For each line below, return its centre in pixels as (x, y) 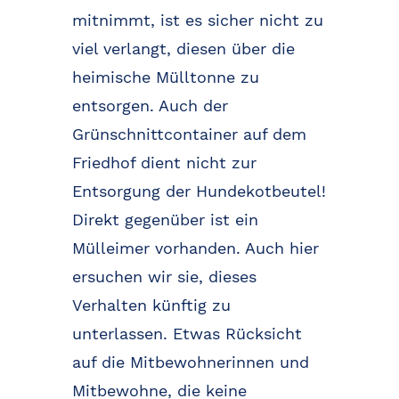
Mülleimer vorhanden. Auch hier (195, 248)
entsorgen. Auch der (150, 105)
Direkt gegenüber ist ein (165, 219)
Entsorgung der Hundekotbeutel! (199, 191)
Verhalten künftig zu (151, 305)
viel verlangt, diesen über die (183, 48)
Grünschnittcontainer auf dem (189, 134)
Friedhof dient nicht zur (164, 162)
